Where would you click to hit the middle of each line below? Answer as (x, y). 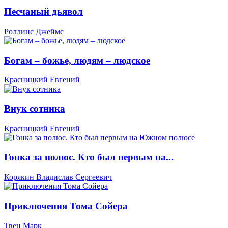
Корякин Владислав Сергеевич (58, 177)
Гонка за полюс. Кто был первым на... (89, 157)
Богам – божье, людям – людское (77, 60)
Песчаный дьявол (44, 12)
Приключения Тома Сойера (66, 206)
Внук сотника (35, 109)
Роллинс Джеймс (34, 31)
